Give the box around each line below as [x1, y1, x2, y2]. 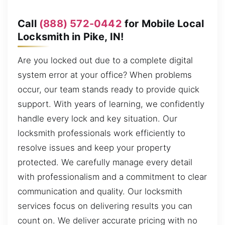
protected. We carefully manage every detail [18, 157, 192, 168]
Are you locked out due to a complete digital [18, 55, 193, 66]
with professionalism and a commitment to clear [18, 172, 207, 182]
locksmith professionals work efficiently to [18, 128, 185, 139]
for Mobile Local [122, 17, 204, 30]
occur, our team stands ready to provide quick [18, 84, 199, 95]
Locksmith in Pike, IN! [18, 30, 124, 43]
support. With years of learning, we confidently [18, 99, 204, 109]
